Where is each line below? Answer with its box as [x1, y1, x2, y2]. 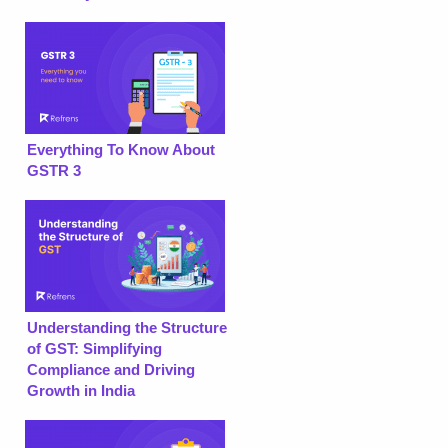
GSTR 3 [27, 161, 81, 179]
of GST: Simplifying [27, 339, 162, 357]
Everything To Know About [27, 140, 215, 158]
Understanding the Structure [27, 318, 227, 336]
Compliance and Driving [27, 360, 195, 378]
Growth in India [27, 381, 135, 399]
